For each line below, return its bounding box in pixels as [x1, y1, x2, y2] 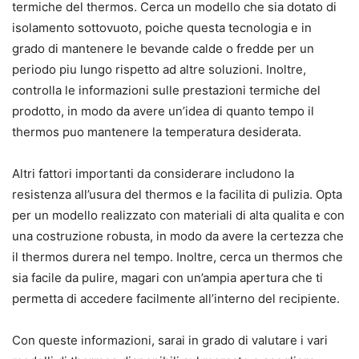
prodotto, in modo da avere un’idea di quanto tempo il [12, 103, 314, 119]
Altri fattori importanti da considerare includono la [12, 166, 294, 182]
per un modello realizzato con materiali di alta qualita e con [12, 208, 345, 224]
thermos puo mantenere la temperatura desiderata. [12, 124, 301, 140]
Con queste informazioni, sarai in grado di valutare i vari [12, 333, 328, 349]
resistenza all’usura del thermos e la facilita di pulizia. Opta [12, 187, 342, 203]
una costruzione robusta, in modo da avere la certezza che [12, 228, 344, 244]
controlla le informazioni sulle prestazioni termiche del [12, 83, 321, 99]
